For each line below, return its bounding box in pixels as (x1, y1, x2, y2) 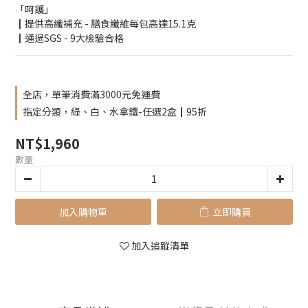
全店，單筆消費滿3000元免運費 (23, 87, 160, 101)
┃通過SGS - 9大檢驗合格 (15, 31, 124, 45)
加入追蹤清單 (131, 239, 189, 252)
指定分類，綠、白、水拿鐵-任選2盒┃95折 (23, 104, 207, 118)
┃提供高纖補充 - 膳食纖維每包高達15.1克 (15, 16, 196, 30)
